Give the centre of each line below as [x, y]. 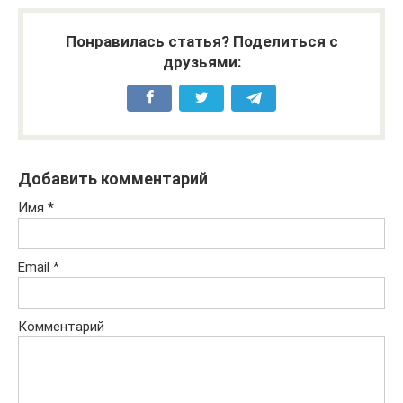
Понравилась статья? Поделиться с [201, 42]
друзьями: [201, 63]
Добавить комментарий [113, 179]
